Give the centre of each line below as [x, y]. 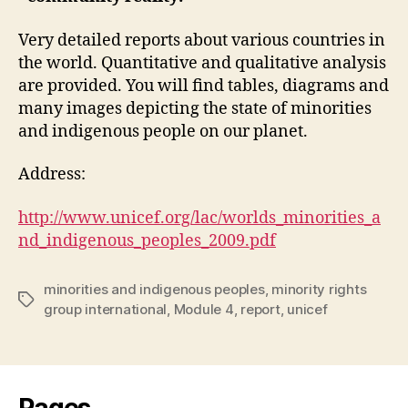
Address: [52, 174]
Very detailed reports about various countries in [202, 40]
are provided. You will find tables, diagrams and [204, 86]
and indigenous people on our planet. [163, 131]
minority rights [319, 289]
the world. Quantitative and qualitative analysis [202, 63]
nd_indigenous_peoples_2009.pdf [147, 240]
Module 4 [204, 309]
